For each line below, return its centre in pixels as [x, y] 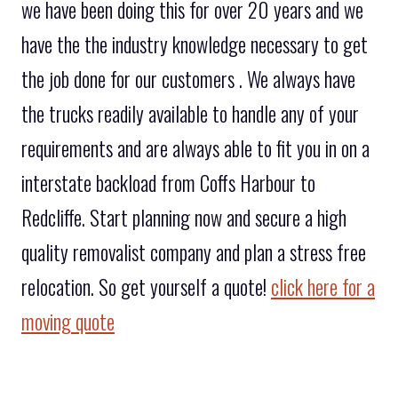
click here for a [323, 287]
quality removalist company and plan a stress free [194, 252]
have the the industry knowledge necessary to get [195, 44]
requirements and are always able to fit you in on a [195, 148]
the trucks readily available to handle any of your [190, 113]
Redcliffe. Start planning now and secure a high [184, 217]
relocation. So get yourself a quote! [146, 287]
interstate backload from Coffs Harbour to [168, 183]
